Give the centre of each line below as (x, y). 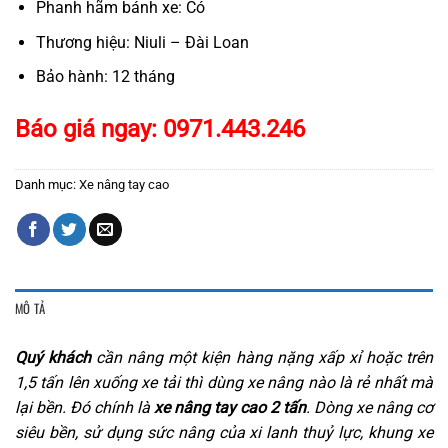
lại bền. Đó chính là (84, 407)
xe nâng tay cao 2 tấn (230, 407)
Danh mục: (47, 184)
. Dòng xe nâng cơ (369, 407)
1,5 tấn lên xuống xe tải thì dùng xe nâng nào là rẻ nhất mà (224, 382)
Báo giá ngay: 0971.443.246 (160, 129)
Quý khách (53, 357)
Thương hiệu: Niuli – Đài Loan (142, 42)
